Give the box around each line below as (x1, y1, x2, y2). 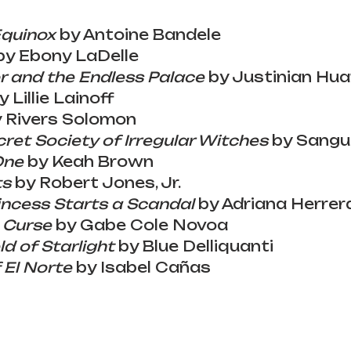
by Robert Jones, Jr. (11, 173, 181, 191)
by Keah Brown (24, 152, 154, 170)
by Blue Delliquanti (114, 237, 273, 255)
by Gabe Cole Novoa (52, 215, 228, 233)
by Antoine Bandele (56, 25, 221, 43)
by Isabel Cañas (72, 258, 211, 276)
